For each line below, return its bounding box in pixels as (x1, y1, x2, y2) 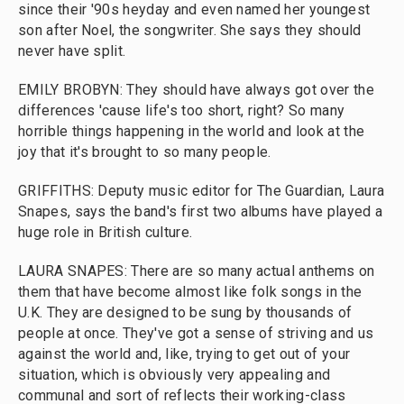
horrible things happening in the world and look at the (18, 123, 365, 140)
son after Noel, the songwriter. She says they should (18, 22, 362, 39)
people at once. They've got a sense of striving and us (18, 325, 374, 342)
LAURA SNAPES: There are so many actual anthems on (18, 262, 375, 280)
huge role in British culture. (18, 224, 193, 241)
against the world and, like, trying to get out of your (18, 345, 351, 363)
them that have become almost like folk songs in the (18, 283, 363, 300)
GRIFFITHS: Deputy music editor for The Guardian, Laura (18, 182, 385, 199)
